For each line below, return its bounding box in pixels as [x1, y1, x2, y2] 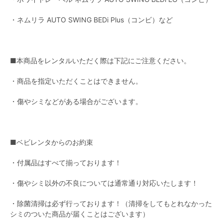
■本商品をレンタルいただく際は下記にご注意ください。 [10, 56, 191, 65]
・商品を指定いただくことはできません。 [10, 77, 142, 86]
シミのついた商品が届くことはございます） [10, 210, 149, 219]
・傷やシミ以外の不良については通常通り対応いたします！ [10, 179, 198, 188]
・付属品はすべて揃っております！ [10, 158, 121, 167]
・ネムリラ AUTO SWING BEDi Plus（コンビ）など [10, 15, 173, 24]
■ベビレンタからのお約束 [10, 138, 93, 147]
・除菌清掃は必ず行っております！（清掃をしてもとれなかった [10, 199, 212, 208]
